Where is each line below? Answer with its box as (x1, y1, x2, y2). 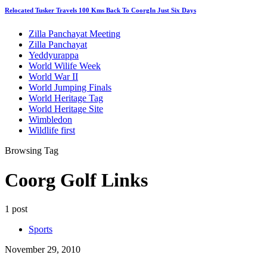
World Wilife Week (29, 61, 101, 72)
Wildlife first (29, 125, 75, 136)
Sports (29, 223, 52, 234)
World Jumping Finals (29, 82, 111, 93)
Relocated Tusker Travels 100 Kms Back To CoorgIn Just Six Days (5, 7, 196, 14)
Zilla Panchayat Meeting (29, 29, 120, 39)
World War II (29, 72, 78, 82)
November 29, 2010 (5, 244, 80, 254)
